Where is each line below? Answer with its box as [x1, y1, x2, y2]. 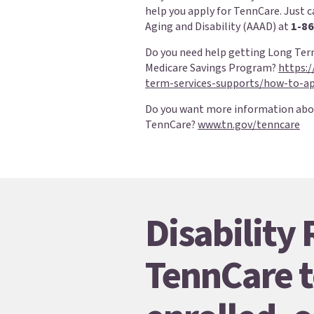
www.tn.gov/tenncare [198, 117, 300, 132]
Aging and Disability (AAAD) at [145, 19, 289, 34]
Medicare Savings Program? [145, 60, 278, 76]
